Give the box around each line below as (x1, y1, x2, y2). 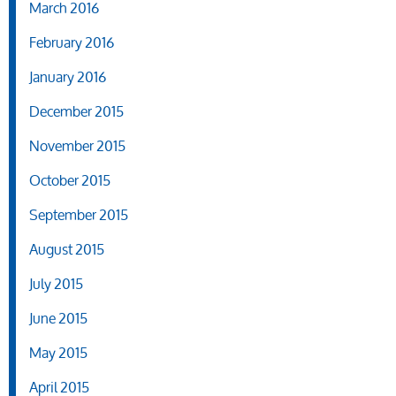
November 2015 (29, 131, 126, 161)
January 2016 (29, 62, 106, 92)
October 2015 (29, 165, 110, 195)
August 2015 (29, 234, 104, 264)
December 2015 (29, 96, 124, 126)
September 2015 (29, 200, 128, 230)
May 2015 (29, 338, 88, 368)
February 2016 (29, 27, 114, 57)
